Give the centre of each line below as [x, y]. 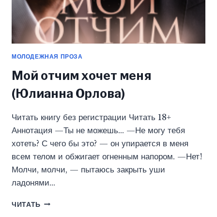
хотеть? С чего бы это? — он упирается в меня [100, 143]
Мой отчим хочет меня [81, 75]
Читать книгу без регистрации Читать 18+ [91, 117]
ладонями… [33, 183]
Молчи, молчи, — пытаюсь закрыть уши [88, 170]
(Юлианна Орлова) [68, 93]
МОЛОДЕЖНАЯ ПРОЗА [47, 56]
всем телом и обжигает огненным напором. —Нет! [107, 156]
